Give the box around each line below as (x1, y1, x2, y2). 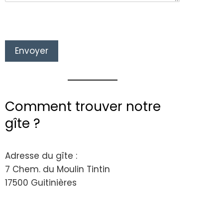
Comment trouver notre (5, 97, 161, 115)
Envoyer (15, 44, 48, 57)
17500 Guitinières (5, 176, 77, 189)
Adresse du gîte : (5, 149, 77, 162)
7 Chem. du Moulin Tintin (5, 163, 110, 175)
